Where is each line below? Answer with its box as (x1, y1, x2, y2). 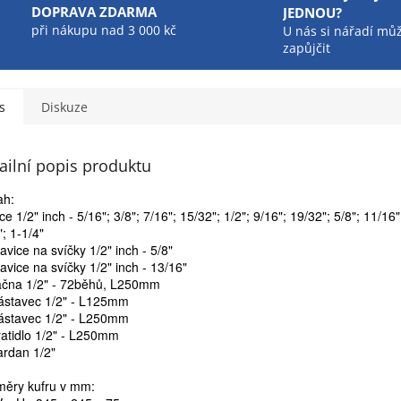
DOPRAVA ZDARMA (31, 3, 157, 22)
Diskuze (41, 98, 88, 116)
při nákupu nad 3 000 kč (31, 21, 176, 39)
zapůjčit (283, 39, 330, 57)
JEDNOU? (283, 4, 342, 23)
